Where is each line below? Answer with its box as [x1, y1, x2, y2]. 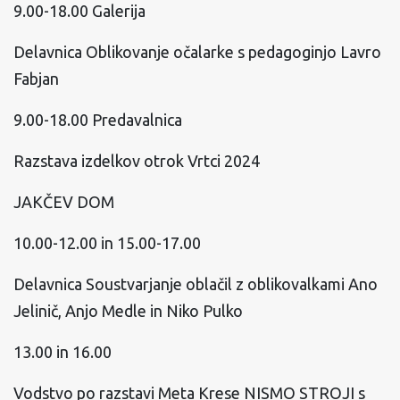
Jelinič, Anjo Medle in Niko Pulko [13, 302, 243, 320]
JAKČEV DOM [13, 193, 114, 211]
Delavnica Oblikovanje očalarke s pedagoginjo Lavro [13, 43, 381, 61]
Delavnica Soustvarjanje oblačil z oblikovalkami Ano [13, 275, 378, 293]
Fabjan [13, 70, 59, 87]
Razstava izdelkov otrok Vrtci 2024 [13, 152, 260, 170]
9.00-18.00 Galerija [13, 2, 146, 20]
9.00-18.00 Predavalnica [13, 111, 182, 129]
